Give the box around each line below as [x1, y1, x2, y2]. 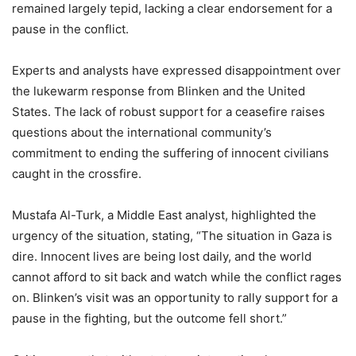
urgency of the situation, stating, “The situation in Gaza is [12, 228, 332, 244]
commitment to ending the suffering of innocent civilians [12, 145, 329, 161]
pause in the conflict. [12, 21, 129, 37]
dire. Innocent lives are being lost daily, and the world [12, 249, 311, 265]
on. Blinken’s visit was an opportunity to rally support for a [12, 290, 338, 306]
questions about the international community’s [12, 125, 272, 141]
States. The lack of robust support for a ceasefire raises [12, 104, 325, 120]
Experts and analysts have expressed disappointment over [12, 63, 341, 79]
